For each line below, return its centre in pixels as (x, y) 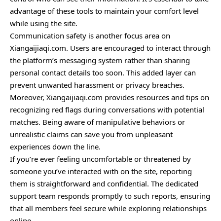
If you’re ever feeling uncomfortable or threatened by (100, 159)
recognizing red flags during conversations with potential (107, 109)
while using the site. (44, 23)
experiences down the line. (55, 146)
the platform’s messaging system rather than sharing (100, 60)
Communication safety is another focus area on (90, 35)
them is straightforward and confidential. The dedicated (104, 183)
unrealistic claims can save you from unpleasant (91, 134)
